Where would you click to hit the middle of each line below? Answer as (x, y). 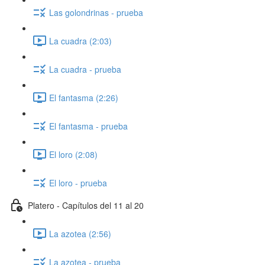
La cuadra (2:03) (80, 41)
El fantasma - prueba (88, 126)
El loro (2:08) (73, 154)
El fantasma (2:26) (84, 97)
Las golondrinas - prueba (96, 12)
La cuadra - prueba (85, 69)
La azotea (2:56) (80, 233)
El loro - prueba (78, 182)
